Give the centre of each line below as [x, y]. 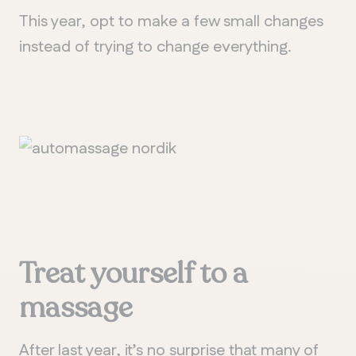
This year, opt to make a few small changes [171, 21]
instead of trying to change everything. [155, 46]
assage [92, 308]
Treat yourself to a [133, 273]
